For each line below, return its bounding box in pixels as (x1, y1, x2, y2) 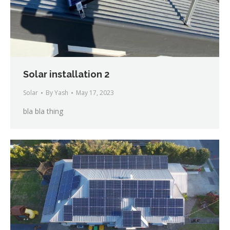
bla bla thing (23, 106, 63, 117)
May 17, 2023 (76, 88, 114, 98)
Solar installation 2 (23, 69, 109, 80)
